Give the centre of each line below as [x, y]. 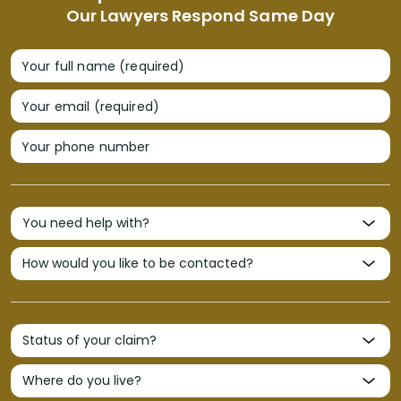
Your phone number [86, 146]
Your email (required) [90, 106]
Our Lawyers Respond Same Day [200, 16]
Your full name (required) [103, 65]
